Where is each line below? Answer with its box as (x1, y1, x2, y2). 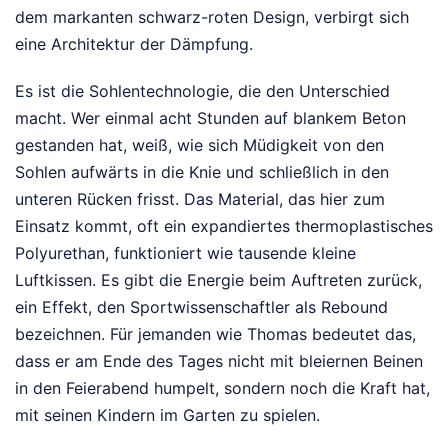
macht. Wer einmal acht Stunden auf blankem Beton (15, 108, 406, 129)
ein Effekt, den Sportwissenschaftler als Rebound (15, 297, 388, 318)
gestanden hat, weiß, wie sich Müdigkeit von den (15, 135, 384, 156)
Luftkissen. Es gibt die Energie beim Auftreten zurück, (15, 270, 422, 291)
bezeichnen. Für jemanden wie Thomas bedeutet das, (15, 324, 416, 345)
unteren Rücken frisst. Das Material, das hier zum (15, 189, 385, 210)
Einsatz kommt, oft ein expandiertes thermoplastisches (15, 216, 433, 237)
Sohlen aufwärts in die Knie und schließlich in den (15, 162, 389, 183)
